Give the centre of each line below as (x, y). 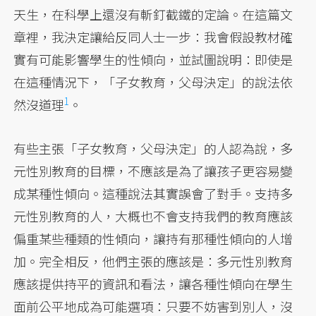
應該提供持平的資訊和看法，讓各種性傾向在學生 (153, 284)
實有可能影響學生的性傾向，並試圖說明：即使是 (153, 60)
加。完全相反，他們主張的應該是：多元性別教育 (153, 261)
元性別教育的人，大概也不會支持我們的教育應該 (153, 216)
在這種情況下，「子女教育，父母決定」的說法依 (153, 82)
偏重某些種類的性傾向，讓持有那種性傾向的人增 (153, 239)
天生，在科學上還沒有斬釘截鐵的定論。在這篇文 (153, 14)
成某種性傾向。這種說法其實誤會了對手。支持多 (153, 194)
